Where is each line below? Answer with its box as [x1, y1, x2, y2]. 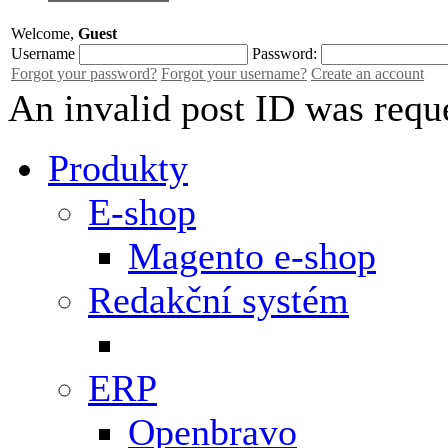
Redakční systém [88, 278, 349, 321]
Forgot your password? [11, 64, 157, 82]
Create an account [311, 64, 424, 82]
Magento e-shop [128, 234, 376, 277]
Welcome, [11, 24, 78, 42]
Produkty [48, 146, 188, 189]
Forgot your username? [161, 64, 307, 82]
